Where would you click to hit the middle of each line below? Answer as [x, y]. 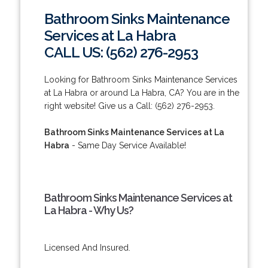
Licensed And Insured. [87, 247]
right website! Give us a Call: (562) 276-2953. [129, 106]
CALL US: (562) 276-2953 [121, 52]
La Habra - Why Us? [89, 210]
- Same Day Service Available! [127, 145]
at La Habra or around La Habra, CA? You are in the [141, 92]
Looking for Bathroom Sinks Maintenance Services [141, 79]
